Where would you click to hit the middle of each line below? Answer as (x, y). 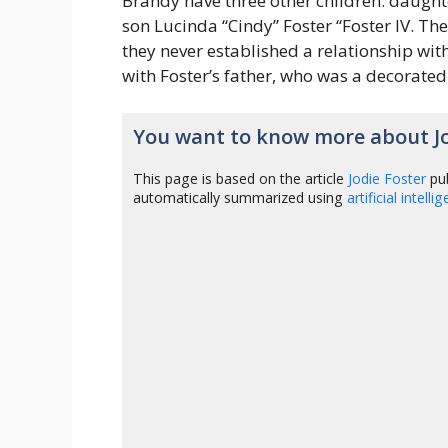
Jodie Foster (387, 178)
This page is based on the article (241, 178)
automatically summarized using (240, 197)
